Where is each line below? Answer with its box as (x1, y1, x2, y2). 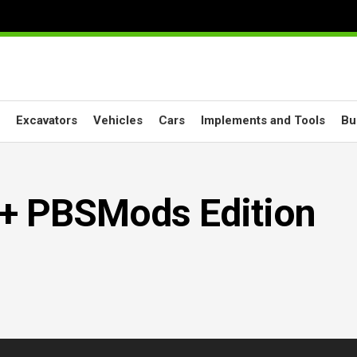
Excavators (16, 113, 77, 127)
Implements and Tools (201, 113, 325, 127)
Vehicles (93, 113, 143, 127)
